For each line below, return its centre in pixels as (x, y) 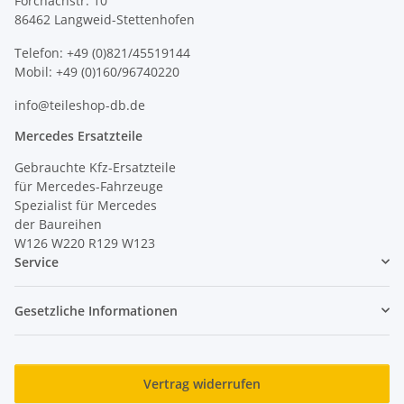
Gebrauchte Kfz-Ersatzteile (95, 167)
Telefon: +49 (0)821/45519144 (102, 52)
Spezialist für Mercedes (86, 205)
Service (37, 262)
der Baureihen (58, 224)
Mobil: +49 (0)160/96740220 (97, 71)
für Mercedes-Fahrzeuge (89, 186)
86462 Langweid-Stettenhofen (105, 19)
